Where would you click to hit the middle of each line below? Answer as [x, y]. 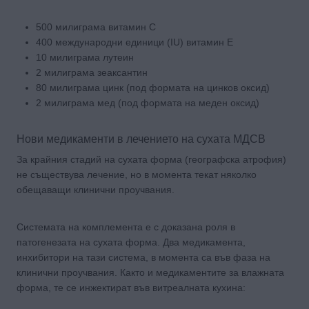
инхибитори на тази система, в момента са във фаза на [143, 257]
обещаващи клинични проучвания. [96, 189]
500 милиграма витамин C [96, 27]
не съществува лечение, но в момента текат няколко [137, 174]
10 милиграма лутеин [85, 57]
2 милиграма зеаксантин [92, 72]
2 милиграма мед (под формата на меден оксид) [148, 102]
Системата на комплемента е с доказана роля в [126, 227]
